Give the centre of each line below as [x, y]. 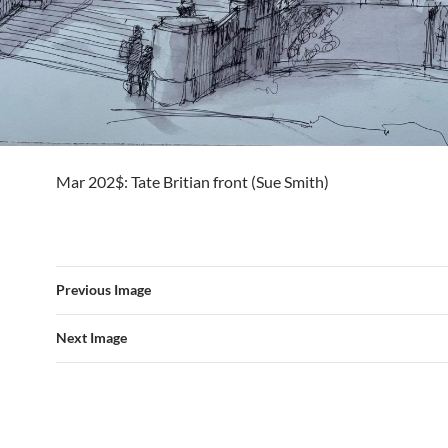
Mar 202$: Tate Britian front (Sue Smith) [192, 181]
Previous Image [103, 289]
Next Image [91, 337]
